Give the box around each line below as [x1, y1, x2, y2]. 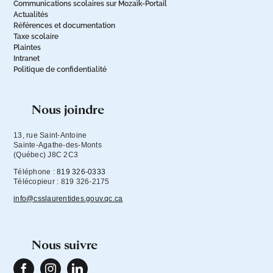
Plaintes [13, 43, 41, 52]
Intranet [13, 54, 40, 63]
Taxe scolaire [13, 32, 59, 41]
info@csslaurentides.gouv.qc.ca [13, 194, 123, 204]
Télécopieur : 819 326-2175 [13, 177, 110, 186]
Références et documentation [13, 21, 116, 30]
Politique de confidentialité [13, 65, 107, 74]
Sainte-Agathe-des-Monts [13, 141, 102, 150]
